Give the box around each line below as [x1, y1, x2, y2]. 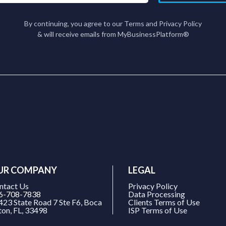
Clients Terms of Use [128, 197, 200, 207]
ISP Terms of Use [128, 205, 187, 215]
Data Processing [128, 189, 185, 199]
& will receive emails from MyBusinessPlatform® [37, 29, 189, 38]
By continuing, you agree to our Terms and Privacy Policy [24, 19, 202, 28]
